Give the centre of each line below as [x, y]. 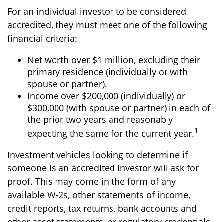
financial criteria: [42, 38]
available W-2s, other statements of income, [99, 195]
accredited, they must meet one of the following [107, 25]
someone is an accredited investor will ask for [103, 168]
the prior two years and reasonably [100, 119]
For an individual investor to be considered [97, 11]
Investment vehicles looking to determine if [98, 155]
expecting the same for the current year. [111, 133]
